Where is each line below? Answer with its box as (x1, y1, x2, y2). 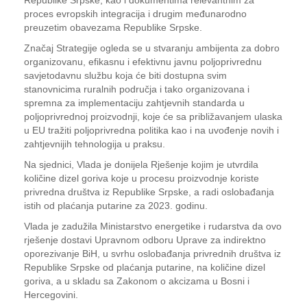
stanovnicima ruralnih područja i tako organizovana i (24, 84, 249, 95)
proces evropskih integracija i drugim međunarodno (24, 8, 247, 19)
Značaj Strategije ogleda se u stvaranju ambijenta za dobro (24, 42, 280, 53)
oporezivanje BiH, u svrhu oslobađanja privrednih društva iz (24, 248, 281, 259)
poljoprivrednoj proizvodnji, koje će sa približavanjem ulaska (24, 111, 282, 122)
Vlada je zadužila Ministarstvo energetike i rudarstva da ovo (24, 221, 282, 232)
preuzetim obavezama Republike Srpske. (24, 22, 202, 33)
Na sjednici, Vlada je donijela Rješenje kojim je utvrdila (24, 159, 258, 170)
